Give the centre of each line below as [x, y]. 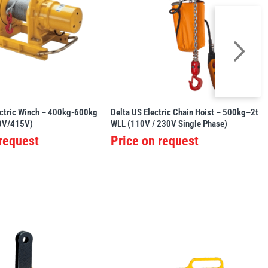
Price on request [154, 141]
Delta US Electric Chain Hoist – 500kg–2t [184, 113]
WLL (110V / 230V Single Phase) [169, 124]
